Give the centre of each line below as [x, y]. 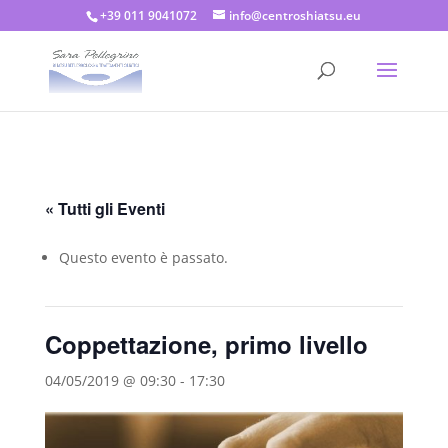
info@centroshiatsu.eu [295, 15]
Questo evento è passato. [143, 257]
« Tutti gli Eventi [104, 208]
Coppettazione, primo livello [206, 344]
